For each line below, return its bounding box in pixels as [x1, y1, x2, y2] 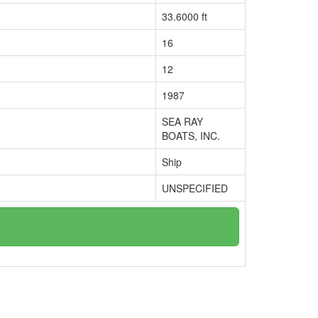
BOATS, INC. [162, 128, 220, 143]
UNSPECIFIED [162, 181, 228, 195]
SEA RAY [162, 114, 203, 128]
